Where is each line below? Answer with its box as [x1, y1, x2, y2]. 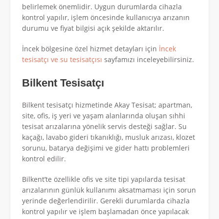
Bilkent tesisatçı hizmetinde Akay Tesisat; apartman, [22, 100, 192, 109]
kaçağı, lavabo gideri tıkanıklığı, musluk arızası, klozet [22, 132, 195, 142]
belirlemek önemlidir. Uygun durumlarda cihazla [22, 2, 182, 12]
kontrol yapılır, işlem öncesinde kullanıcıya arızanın [22, 13, 190, 22]
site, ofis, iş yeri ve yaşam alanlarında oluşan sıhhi [22, 110, 185, 120]
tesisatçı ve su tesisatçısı [22, 55, 102, 65]
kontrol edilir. [22, 153, 66, 163]
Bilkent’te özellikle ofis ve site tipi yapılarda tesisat [22, 174, 185, 184]
